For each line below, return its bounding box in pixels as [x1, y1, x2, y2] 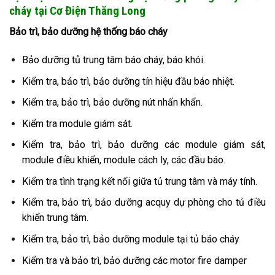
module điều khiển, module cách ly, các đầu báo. [21, 154, 225, 166]
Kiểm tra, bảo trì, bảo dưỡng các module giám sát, [21, 139, 266, 151]
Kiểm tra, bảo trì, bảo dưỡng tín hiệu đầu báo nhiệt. [21, 75, 234, 87]
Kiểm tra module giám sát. [21, 117, 133, 130]
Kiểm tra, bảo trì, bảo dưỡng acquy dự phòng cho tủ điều [21, 196, 266, 209]
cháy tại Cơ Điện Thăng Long [9, 3, 145, 18]
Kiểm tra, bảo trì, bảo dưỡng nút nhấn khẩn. [21, 96, 203, 109]
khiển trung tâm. [21, 212, 88, 224]
